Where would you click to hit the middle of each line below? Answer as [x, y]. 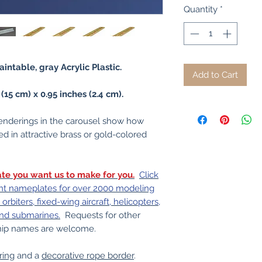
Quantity [201, 9]
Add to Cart [215, 75]
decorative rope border [88, 256]
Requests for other [100, 215]
